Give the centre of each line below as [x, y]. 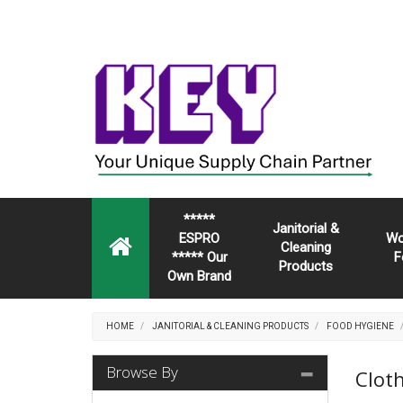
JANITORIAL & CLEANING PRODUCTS [230, 326]
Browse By [142, 372]
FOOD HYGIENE [360, 326]
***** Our [199, 257]
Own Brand [199, 276]
